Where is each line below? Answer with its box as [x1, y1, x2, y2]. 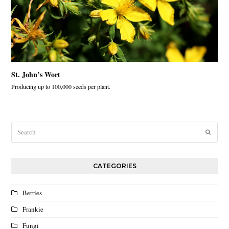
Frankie [22, 204, 44, 214]
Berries [22, 188, 42, 197]
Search [11, 121, 30, 131]
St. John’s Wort [11, 68, 61, 80]
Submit [210, 127, 227, 135]
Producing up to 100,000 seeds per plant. [11, 82, 111, 90]
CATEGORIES [93, 162, 136, 170]
